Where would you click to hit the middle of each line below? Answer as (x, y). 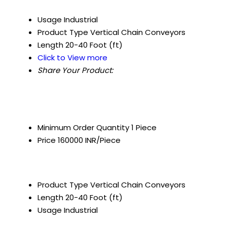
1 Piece (144, 128)
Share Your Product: (75, 70)
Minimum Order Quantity (83, 128)
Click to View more (72, 58)
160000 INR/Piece (89, 140)
